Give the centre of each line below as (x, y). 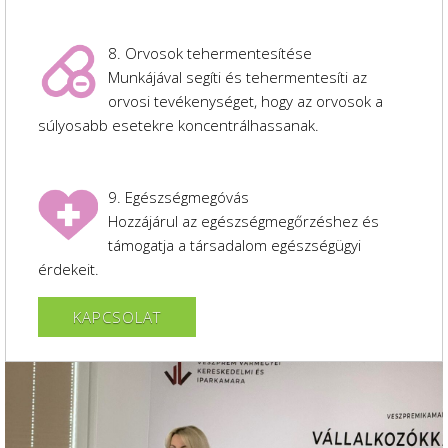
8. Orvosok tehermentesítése (210, 53)
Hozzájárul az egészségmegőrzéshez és (243, 221)
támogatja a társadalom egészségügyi (234, 245)
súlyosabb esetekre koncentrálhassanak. (178, 125)
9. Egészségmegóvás (178, 197)
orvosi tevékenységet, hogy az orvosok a (245, 101)
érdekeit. (68, 269)
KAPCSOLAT (117, 317)
